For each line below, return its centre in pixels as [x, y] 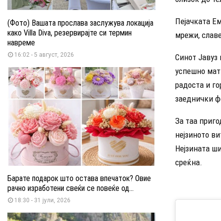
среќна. [189, 162]
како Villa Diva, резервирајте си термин [70, 33]
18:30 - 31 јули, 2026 [42, 200]
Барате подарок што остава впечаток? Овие [79, 178]
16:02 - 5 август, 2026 [44, 55]
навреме [21, 42]
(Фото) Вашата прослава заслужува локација [80, 23]
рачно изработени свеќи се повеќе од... [71, 188]
